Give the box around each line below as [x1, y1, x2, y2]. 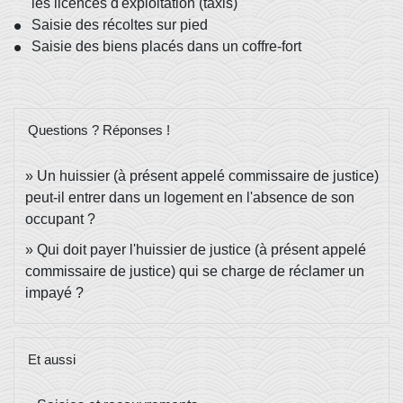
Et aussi [28, 351, 76, 367]
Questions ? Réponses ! [28, 121, 170, 138]
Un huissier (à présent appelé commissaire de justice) [37, 167, 379, 184]
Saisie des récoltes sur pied [31, 16, 208, 32]
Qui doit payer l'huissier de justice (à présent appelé [37, 241, 366, 257]
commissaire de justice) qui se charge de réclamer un [25, 263, 364, 279]
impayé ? [25, 284, 84, 300]
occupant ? [25, 210, 95, 227]
